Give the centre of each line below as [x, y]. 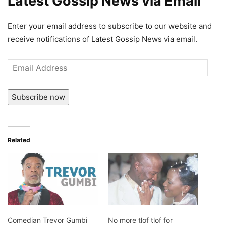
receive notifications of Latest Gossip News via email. [102, 39]
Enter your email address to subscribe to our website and [110, 26]
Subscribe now [38, 97]
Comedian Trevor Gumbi [47, 220]
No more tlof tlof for [140, 220]
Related [19, 140]
